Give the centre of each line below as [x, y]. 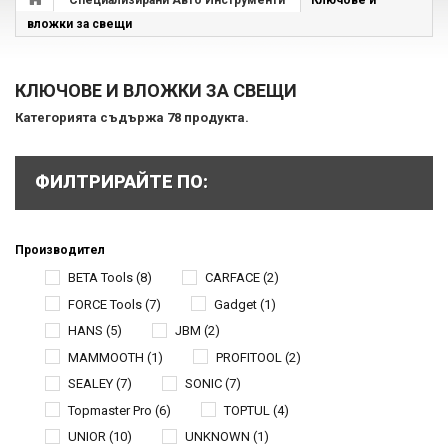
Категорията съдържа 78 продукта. [132, 117]
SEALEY [90, 384]
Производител [60, 250]
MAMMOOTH [106, 357]
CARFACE [232, 277]
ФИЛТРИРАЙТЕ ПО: [121, 181]
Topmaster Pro [110, 410]
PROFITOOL [249, 357]
